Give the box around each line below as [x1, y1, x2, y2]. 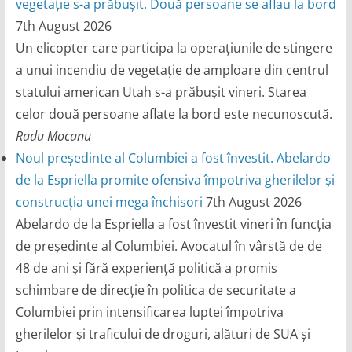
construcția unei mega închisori [15, 193, 203, 211]
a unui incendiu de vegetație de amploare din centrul [15, 61, 328, 79]
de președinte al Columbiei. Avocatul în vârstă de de [15, 237, 322, 255]
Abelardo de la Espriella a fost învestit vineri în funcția [15, 215, 332, 233]
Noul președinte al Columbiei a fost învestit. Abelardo [15, 149, 331, 167]
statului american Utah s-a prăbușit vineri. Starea [15, 83, 306, 101]
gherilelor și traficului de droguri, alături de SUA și [15, 325, 310, 343]
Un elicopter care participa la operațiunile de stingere [15, 39, 332, 57]
